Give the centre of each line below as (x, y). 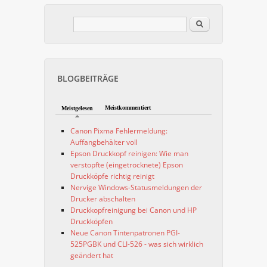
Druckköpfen (92, 222)
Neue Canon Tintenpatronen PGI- (125, 233)
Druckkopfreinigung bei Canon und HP (134, 210)
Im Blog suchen (217, 22)
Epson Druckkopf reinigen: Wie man (130, 154)
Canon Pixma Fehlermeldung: (119, 131)
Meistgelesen (77, 108)
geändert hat (92, 256)
